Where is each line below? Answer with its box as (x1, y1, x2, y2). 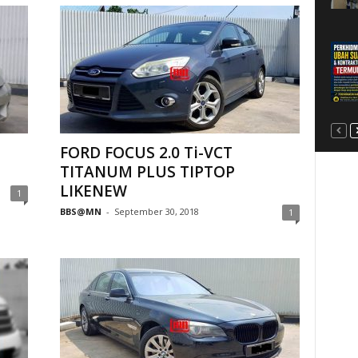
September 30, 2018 (113, 205, 199, 217)
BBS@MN (59, 205, 101, 217)
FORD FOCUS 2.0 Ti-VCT (59, 142, 233, 163)
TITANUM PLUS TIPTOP (59, 161, 235, 182)
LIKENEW (59, 181, 127, 201)
